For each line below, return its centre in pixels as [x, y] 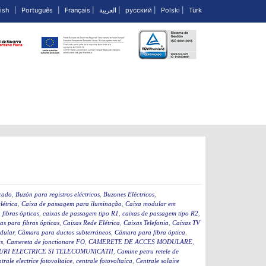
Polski [170, 10]
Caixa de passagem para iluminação [72, 204]
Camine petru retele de [148, 251]
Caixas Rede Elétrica [91, 223]
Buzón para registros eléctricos [58, 194]
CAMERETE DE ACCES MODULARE [140, 242]
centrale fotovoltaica [104, 261]
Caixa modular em [151, 204]
